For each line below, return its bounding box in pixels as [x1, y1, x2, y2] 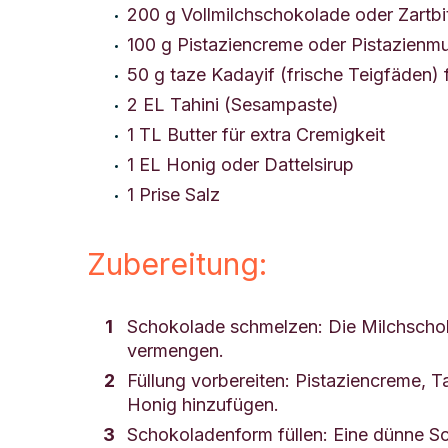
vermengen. [127, 339, 224, 361]
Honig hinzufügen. [127, 393, 279, 415]
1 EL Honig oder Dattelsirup [127, 153, 354, 175]
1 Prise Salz [127, 183, 220, 205]
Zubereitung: [87, 245, 267, 282]
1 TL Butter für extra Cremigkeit [127, 123, 385, 145]
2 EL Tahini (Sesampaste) [127, 93, 339, 115]
